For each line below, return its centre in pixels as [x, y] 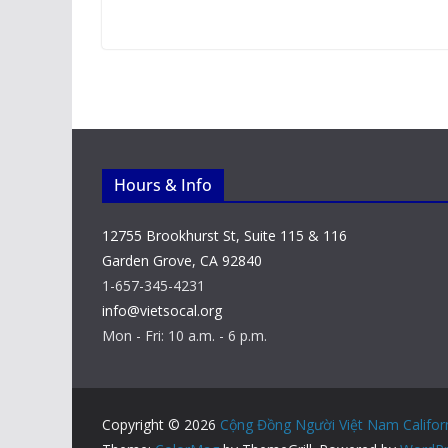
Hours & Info [163, 185]
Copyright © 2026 [161, 424]
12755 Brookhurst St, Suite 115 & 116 [224, 235]
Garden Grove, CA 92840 [182, 260]
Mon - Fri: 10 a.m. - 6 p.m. [184, 335]
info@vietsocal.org [162, 310]
